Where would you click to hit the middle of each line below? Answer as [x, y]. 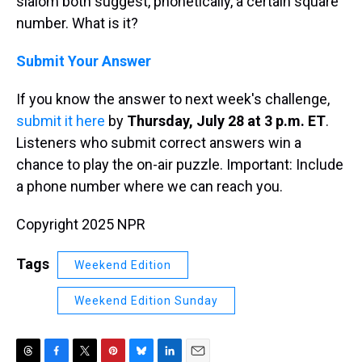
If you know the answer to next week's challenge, [173, 99]
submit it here [61, 121]
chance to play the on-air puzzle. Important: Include [180, 164]
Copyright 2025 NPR [81, 224]
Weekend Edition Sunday [146, 301]
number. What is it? [77, 23]
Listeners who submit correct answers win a [159, 143]
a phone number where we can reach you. [149, 186]
